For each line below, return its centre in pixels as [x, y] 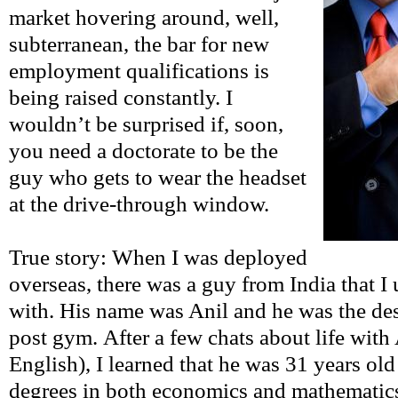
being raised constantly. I [121, 97]
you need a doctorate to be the [143, 151]
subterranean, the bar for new [139, 44]
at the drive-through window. [142, 204]
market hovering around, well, [144, 17]
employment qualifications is [139, 71]
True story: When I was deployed [158, 257]
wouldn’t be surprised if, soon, [146, 124]
